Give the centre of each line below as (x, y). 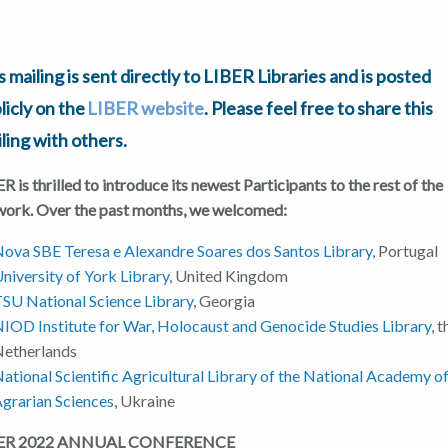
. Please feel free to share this (319, 108)
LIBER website (146, 108)
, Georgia (224, 301)
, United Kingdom (229, 276)
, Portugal (405, 251)
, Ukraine (145, 401)
